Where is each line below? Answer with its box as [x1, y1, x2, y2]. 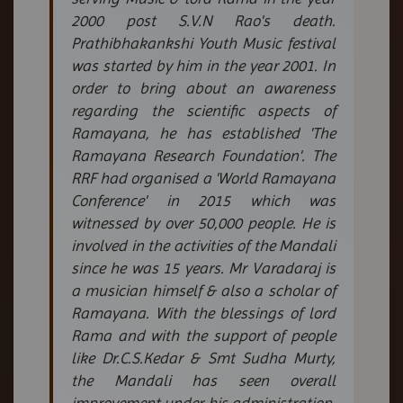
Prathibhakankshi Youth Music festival [71, 33, 336, 52]
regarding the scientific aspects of [71, 101, 336, 120]
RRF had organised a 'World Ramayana [71, 168, 336, 187]
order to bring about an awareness [71, 78, 336, 97]
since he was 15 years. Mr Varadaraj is [71, 258, 336, 277]
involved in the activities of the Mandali [71, 236, 336, 255]
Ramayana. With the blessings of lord [71, 303, 336, 322]
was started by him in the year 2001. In [71, 56, 336, 75]
